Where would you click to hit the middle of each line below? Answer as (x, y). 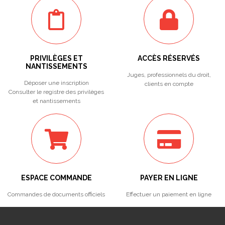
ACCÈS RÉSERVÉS (169, 58)
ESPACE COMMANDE (56, 178)
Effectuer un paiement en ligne (169, 194)
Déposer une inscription (56, 83)
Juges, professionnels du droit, (169, 75)
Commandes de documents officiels (56, 194)
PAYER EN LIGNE (169, 178)
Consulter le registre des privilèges (56, 92)
